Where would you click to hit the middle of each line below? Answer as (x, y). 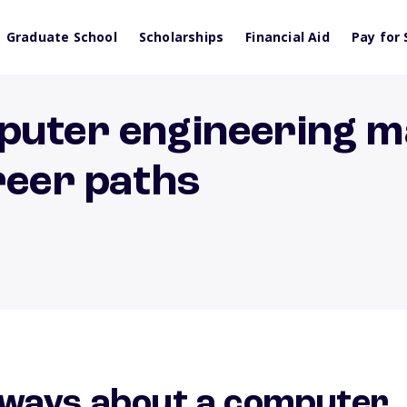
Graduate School (61, 37)
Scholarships (181, 37)
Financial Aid (288, 37)
